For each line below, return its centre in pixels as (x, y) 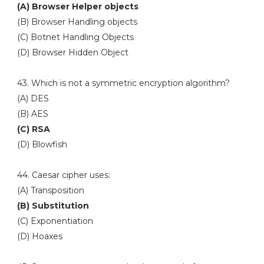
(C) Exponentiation (56, 221)
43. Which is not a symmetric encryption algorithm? (123, 83)
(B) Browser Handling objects (77, 22)
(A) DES (34, 98)
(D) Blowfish (42, 144)
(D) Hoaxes (39, 236)
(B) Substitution (53, 206)
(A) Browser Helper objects (79, 6)
